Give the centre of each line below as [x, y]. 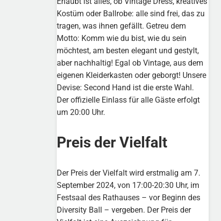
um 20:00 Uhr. [81, 112]
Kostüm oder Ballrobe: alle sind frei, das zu [131, 14]
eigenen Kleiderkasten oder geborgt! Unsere [132, 75]
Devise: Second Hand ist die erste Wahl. [126, 88]
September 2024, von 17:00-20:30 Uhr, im [128, 185]
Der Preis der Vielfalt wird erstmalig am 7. [129, 173]
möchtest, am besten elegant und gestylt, [128, 51]
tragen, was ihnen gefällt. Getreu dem [122, 26]
